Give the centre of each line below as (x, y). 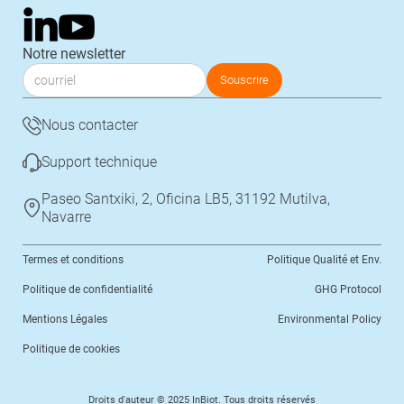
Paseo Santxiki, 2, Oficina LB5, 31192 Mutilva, (185, 198)
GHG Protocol (348, 289)
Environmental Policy (330, 319)
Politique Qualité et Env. (324, 259)
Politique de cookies (71, 349)
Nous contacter (89, 125)
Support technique (99, 162)
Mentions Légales (65, 319)
